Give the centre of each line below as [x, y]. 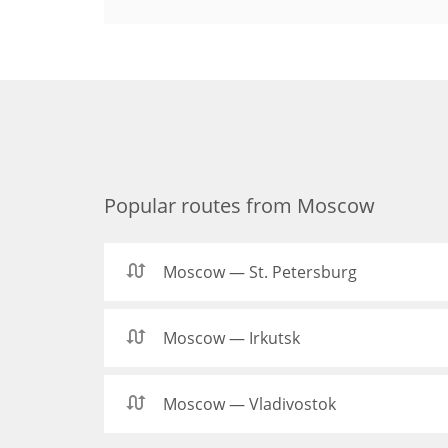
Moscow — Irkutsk [231, 338]
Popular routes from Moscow [239, 205]
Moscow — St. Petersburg [260, 272]
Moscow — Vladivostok [249, 404]
